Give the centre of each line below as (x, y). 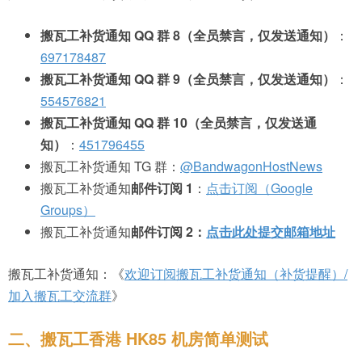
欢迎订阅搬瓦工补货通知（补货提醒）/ (236, 273)
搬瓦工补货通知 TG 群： (110, 166)
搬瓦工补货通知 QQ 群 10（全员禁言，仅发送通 (179, 122)
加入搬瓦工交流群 (60, 295)
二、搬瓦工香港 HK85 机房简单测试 (138, 338)
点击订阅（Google (259, 187)
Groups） (68, 209)
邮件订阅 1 (162, 187)
